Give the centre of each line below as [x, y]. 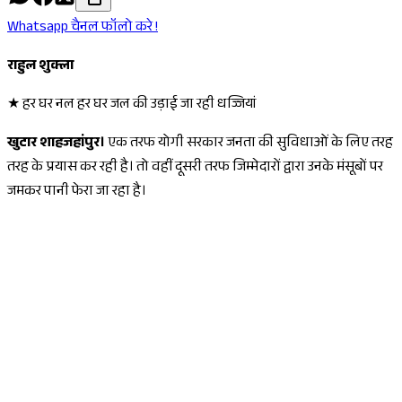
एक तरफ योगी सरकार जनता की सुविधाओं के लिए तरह [250, 144]
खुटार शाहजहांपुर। [57, 144]
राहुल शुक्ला [40, 67]
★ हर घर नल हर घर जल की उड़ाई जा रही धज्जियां [133, 106]
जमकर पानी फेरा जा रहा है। [77, 193]
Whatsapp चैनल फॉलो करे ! [83, 29]
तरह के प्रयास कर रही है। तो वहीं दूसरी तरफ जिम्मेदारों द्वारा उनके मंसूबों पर [195, 169]
